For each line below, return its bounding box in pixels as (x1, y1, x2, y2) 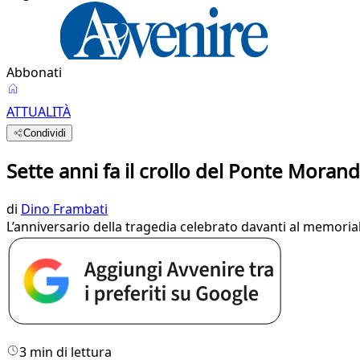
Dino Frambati (21, 199, 108, 218)
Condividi (23, 127, 67, 139)
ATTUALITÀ (6, 103, 71, 121)
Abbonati (6, 63, 62, 81)
